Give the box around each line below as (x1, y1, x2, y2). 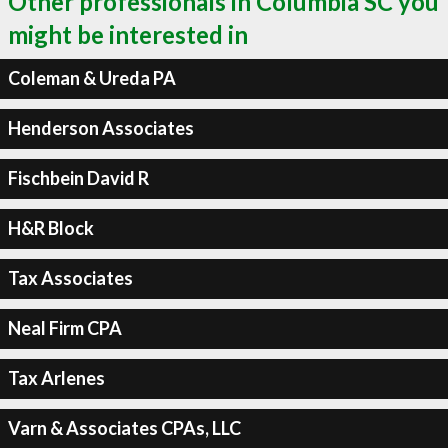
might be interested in (8, 19, 248, 49)
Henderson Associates (7, 117, 194, 139)
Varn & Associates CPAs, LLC (7, 417, 241, 439)
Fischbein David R (7, 167, 149, 189)
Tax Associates (7, 267, 133, 289)
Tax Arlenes (7, 367, 105, 389)
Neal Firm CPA (7, 317, 122, 339)
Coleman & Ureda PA (7, 67, 176, 89)
